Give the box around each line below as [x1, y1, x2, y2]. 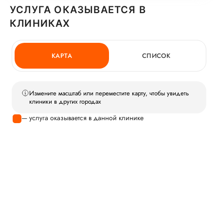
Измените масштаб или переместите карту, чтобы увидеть [29, 88, 189, 98]
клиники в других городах [29, 96, 101, 106]
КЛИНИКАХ [10, 17, 71, 29]
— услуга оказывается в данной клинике [21, 112, 144, 123]
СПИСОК [142, 51, 171, 60]
